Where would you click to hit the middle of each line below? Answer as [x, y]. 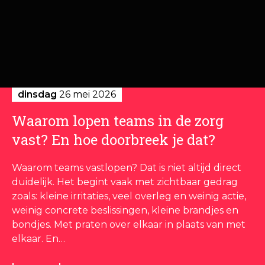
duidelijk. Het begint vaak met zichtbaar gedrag [125, 182]
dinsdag [37, 94]
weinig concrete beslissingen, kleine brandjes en [125, 210]
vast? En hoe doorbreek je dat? [114, 139]
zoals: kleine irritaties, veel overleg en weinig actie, [129, 196]
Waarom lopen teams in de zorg [118, 120]
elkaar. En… [38, 238]
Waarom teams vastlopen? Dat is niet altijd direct [127, 167]
